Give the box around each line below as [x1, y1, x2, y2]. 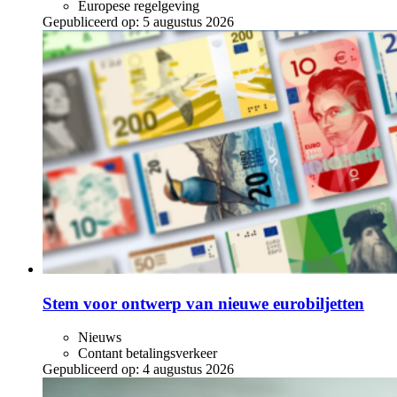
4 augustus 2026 [143, 362, 234, 378]
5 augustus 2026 [143, 14, 234, 29]
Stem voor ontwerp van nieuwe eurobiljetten [43, 293, 364, 313]
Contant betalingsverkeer [78, 346, 217, 362]
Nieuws [78, 330, 121, 346]
